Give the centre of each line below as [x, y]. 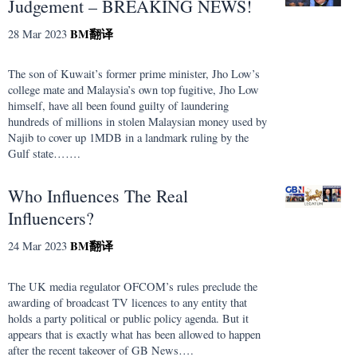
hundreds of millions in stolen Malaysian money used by [137, 122]
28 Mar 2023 [37, 33]
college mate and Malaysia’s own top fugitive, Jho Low [133, 90]
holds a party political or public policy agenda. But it [128, 318]
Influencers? [51, 218]
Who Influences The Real [98, 196]
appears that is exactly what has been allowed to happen [134, 334]
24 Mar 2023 [37, 246]
